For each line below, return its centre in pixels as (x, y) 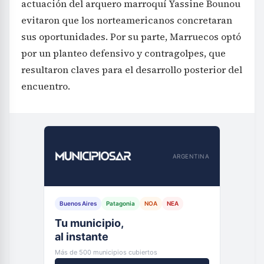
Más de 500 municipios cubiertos (106, 252)
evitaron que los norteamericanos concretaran (127, 20)
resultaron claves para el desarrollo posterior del (132, 70)
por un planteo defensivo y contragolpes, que (123, 53)
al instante (82, 237)
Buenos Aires (78, 203)
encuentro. (46, 86)
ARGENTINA (191, 156)
